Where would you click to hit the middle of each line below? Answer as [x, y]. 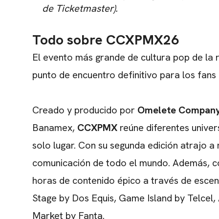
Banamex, [55, 127]
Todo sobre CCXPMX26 [106, 39]
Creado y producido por [84, 110]
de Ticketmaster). [80, 8]
